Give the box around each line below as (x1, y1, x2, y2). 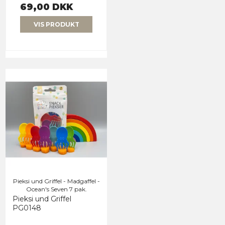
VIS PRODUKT (33, 20, 79, 28)
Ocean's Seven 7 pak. (26, 185, 87, 193)
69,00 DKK (20, 2, 73, 13)
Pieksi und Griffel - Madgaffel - (13, 177, 100, 185)
